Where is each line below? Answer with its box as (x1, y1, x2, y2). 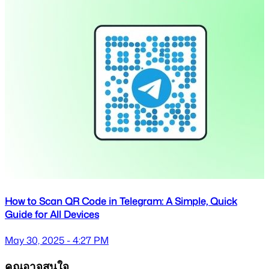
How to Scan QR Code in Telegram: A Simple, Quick (5, 195, 237, 208)
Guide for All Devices (5, 208, 99, 222)
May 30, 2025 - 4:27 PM (5, 234, 109, 247)
